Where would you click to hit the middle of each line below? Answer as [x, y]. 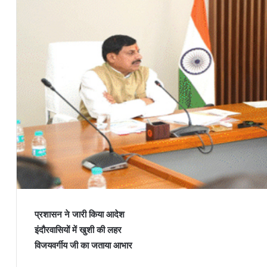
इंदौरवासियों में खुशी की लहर [78, 230]
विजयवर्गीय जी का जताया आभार [83, 245]
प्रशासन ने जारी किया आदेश [80, 214]
